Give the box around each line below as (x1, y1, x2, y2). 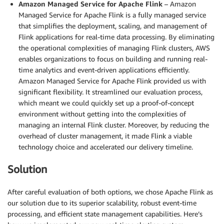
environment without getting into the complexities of (18, 109, 186, 118)
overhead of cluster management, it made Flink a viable (18, 131, 192, 140)
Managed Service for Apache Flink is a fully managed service (18, 10, 206, 19)
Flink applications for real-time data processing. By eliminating (18, 32, 214, 41)
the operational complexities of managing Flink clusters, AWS (18, 43, 210, 52)
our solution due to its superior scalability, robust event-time (7, 198, 196, 207)
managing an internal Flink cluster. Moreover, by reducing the (18, 120, 209, 129)
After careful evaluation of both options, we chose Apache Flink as (7, 187, 213, 196)
